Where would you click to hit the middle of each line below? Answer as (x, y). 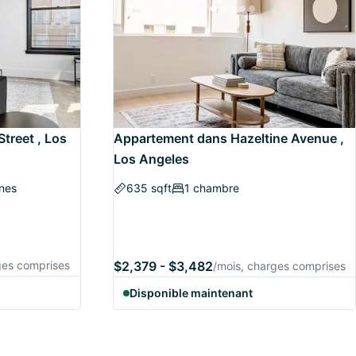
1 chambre (212, 188)
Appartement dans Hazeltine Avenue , (229, 138)
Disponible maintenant (191, 293)
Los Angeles (151, 159)
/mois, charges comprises (279, 266)
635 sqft (149, 188)
